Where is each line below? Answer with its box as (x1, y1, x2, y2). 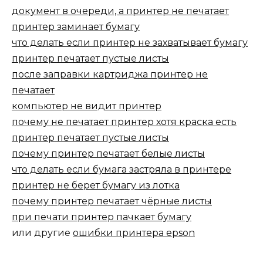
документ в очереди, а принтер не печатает (12, 5, 229, 17)
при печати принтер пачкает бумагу (12, 211, 191, 223)
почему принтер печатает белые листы (12, 148, 205, 160)
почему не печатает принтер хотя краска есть (12, 116, 237, 128)
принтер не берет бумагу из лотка (12, 180, 180, 191)
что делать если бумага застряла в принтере (12, 164, 231, 176)
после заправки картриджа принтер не (12, 69, 208, 80)
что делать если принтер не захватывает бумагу (12, 37, 248, 49)
